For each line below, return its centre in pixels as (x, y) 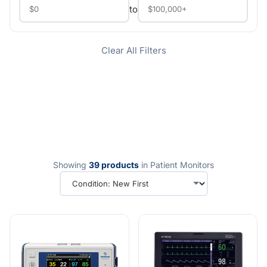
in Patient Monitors (176, 164)
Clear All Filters (133, 50)
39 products (114, 164)
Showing (71, 164)
